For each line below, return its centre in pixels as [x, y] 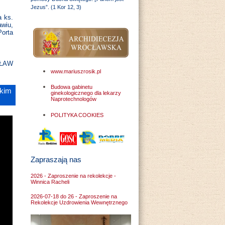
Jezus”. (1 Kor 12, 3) [56, 7]
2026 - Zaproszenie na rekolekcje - [73, 176]
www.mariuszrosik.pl [76, 71]
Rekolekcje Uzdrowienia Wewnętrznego [79, 203]
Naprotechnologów [74, 99]
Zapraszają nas [56, 159]
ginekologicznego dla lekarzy [86, 93]
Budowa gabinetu [72, 87]
